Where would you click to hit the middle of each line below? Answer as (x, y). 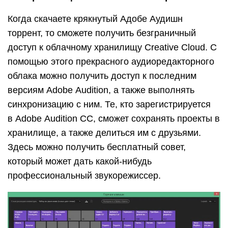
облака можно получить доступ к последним (102, 76)
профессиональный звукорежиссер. (84, 176)
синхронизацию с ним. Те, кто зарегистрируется (109, 105)
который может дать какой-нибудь (80, 162)
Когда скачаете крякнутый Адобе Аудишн (95, 19)
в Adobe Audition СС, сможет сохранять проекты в (114, 119)
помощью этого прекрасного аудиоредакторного (111, 62)
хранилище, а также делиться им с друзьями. (104, 133)
